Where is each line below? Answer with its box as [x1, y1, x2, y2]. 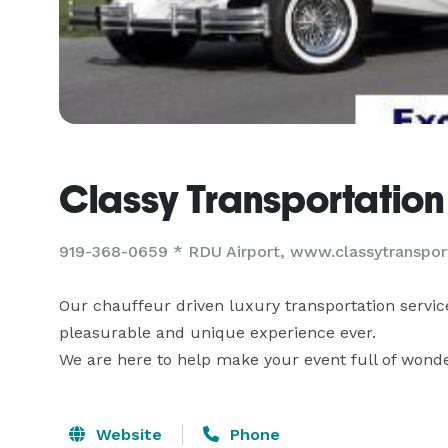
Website [91, 425, 162, 444]
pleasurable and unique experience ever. [59, 323, 376, 342]
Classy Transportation [59, 176, 444, 222]
